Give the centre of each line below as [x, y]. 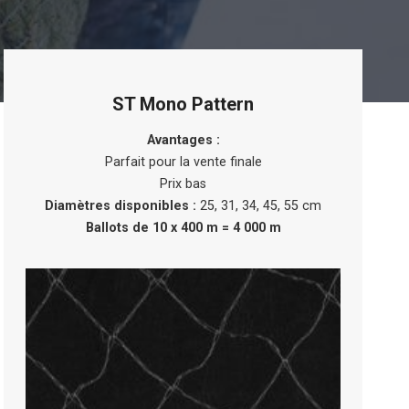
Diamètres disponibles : [121, 206]
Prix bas [184, 184]
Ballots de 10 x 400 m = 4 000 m [183, 228]
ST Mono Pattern [184, 104]
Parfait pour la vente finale [183, 162]
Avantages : [183, 140]
